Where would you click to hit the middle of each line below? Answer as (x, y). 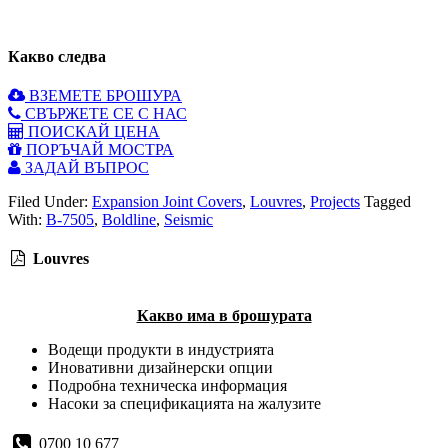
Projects (335, 201)
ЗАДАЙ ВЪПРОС (85, 167)
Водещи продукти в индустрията (161, 350)
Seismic (188, 219)
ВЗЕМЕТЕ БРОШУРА (103, 95)
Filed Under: (50, 201)
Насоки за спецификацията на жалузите (184, 404)
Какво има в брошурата (224, 316)
